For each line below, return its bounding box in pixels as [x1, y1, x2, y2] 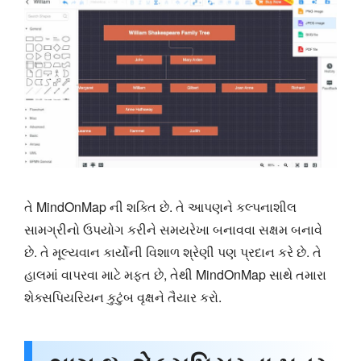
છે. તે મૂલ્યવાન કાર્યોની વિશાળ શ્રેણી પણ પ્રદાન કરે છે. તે [24, 242, 322, 261]
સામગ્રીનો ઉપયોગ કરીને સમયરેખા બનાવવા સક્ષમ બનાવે [24, 219, 322, 239]
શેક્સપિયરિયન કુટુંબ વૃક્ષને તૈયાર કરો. [24, 287, 222, 306]
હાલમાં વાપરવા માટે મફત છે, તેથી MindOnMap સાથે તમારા [24, 264, 326, 284]
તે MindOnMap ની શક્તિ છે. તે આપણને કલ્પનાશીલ [24, 197, 297, 216]
